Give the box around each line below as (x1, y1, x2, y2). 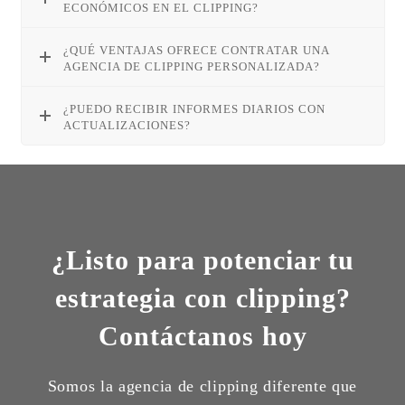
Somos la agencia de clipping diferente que (47, 377, 358, 396)
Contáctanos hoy (98, 321, 307, 352)
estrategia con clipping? (54, 283, 351, 314)
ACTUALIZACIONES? (63, 118, 192, 132)
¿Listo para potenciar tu (51, 245, 354, 276)
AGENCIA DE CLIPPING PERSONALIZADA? (63, 59, 321, 73)
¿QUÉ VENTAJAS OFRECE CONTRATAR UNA (63, 42, 330, 57)
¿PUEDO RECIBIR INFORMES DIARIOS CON (63, 101, 326, 116)
